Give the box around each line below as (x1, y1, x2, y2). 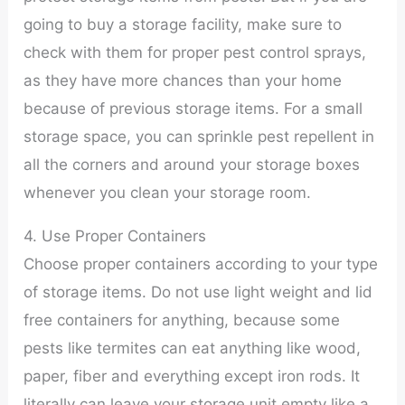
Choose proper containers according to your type (24, 254, 379, 273)
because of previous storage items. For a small (24, 99, 363, 118)
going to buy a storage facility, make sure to (24, 15, 343, 34)
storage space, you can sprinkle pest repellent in (24, 127, 375, 146)
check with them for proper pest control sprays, (24, 43, 367, 62)
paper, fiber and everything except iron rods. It (24, 366, 361, 385)
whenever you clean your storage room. (24, 184, 312, 202)
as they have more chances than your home (24, 71, 343, 90)
